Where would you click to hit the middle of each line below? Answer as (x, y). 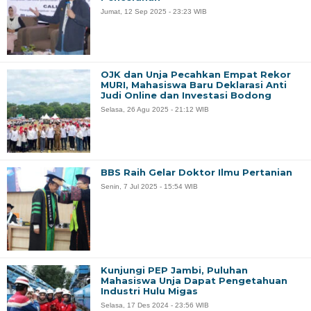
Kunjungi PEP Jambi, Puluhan (174, 270)
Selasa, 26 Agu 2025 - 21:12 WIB (155, 109)
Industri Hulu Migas (149, 291)
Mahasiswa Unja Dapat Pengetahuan (194, 280)
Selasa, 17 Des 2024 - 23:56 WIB (155, 305)
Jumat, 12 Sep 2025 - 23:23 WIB (154, 11)
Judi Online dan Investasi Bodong (186, 95)
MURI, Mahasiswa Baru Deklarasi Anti (194, 85)
